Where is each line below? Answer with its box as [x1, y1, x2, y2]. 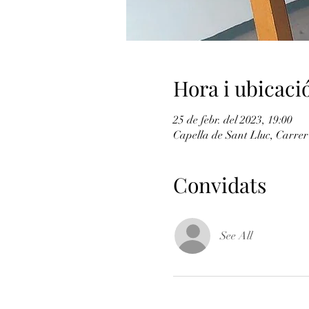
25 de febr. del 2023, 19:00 [172, 113, 292, 127]
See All [219, 229, 252, 243]
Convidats [172, 171, 266, 199]
